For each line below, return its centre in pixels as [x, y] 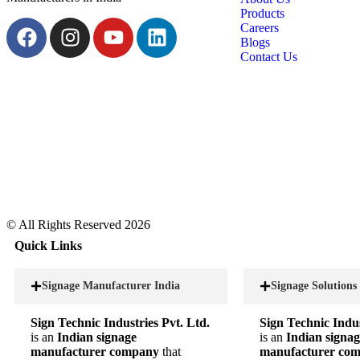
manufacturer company [96, 351]
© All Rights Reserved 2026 [78, 224]
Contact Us [268, 56]
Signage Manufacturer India [111, 285]
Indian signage [97, 337]
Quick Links [48, 245]
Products [262, 13]
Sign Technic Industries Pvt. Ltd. [120, 322]
